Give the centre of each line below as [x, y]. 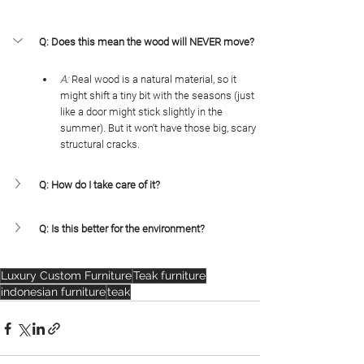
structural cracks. [100, 145]
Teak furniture [169, 276]
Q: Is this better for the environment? [122, 229]
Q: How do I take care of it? [100, 185]
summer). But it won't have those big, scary [159, 128]
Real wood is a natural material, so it [154, 80]
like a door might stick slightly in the [143, 112]
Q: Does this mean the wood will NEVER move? [147, 42]
